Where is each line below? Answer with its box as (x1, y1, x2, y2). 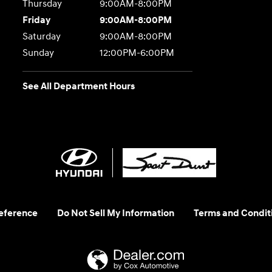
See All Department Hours (22, 80, 135, 92)
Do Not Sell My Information (57, 207, 174, 219)
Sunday (22, 47, 55, 59)
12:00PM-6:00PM (99, 47, 174, 59)
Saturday (22, 30, 61, 42)
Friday (22, 14, 51, 26)
